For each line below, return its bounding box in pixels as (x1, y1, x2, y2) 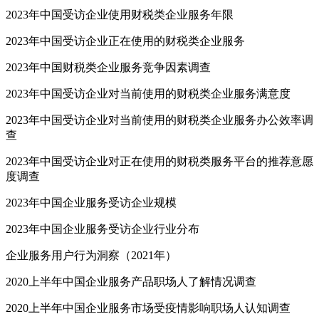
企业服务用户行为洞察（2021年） (6, 249, 177, 262)
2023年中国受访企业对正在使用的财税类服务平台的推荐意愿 (6, 155, 313, 168)
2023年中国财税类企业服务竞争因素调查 (6, 61, 211, 74)
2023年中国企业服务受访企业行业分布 (6, 223, 199, 236)
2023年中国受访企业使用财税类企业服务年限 (6, 9, 234, 21)
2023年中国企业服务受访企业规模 (6, 197, 177, 209)
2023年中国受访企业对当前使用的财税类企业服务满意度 (6, 88, 291, 100)
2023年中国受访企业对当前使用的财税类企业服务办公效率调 (6, 114, 313, 127)
